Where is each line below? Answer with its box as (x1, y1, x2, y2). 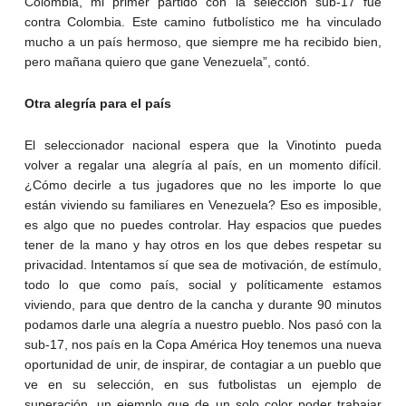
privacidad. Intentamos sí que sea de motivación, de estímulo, (24, 257, 382, 273)
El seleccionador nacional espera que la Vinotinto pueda (24, 138, 382, 153)
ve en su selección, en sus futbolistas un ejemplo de (24, 377, 382, 392)
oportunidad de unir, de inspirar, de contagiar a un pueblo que (24, 357, 382, 372)
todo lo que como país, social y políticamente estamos (24, 277, 382, 293)
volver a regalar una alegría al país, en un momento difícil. (24, 158, 382, 173)
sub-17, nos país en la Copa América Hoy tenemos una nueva (24, 337, 382, 353)
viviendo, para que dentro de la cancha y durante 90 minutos (24, 297, 382, 313)
